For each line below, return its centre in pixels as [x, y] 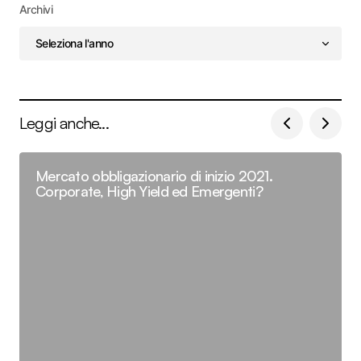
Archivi [36, 9]
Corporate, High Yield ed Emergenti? [149, 191]
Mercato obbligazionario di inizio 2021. [154, 175]
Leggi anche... [64, 122]
